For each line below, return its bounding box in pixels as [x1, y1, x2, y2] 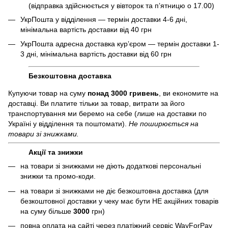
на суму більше [20, 207, 73, 215]
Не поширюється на [129, 120, 198, 128]
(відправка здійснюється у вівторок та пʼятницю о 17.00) [28, 1, 214, 10]
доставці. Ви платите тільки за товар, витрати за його [8, 99, 185, 108]
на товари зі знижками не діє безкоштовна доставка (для [20, 186, 209, 195]
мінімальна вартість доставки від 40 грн [20, 25, 152, 34]
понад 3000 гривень [88, 89, 159, 98]
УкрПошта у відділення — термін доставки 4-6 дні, [20, 15, 187, 23]
